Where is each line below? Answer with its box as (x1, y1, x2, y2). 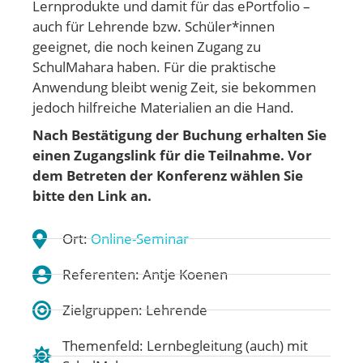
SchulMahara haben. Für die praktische (32, 58, 276, 76)
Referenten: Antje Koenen (62, 265, 228, 284)
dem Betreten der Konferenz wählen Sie (32, 165, 303, 185)
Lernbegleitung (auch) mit (147, 336, 308, 355)
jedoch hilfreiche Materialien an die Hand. (32, 98, 294, 117)
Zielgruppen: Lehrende (62, 301, 207, 319)
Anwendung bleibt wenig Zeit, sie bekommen (32, 78, 316, 96)
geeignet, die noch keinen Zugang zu (32, 37, 261, 56)
